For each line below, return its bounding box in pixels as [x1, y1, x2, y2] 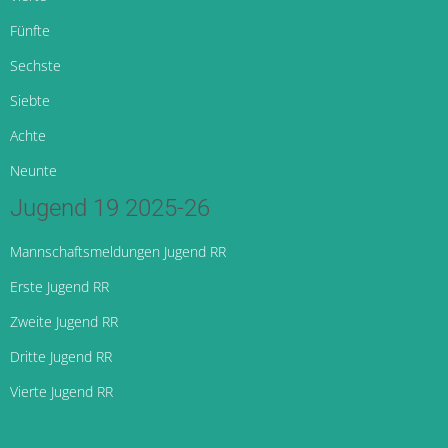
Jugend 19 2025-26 [10, 194, 210, 223]
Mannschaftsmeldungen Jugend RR [10, 242, 226, 262]
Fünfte [10, 21, 50, 41]
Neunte [10, 161, 57, 181]
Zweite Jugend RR [10, 312, 118, 332]
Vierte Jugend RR [10, 382, 113, 402]
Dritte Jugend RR [10, 347, 112, 367]
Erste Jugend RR [10, 277, 109, 297]
